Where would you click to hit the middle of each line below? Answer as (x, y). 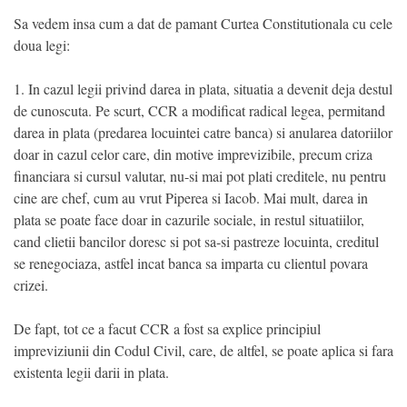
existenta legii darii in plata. (91, 372)
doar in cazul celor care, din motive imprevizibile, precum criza (193, 154)
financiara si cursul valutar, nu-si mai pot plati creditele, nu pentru (200, 176)
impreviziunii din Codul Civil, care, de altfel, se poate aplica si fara (203, 351)
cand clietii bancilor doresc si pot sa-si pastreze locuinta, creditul (196, 242)
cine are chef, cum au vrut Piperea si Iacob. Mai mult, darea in (191, 198)
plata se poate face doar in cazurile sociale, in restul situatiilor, (189, 220)
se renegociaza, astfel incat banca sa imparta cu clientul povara (191, 263)
